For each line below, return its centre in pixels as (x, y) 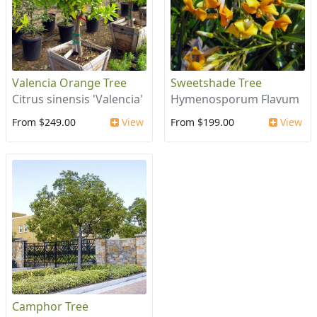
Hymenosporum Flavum (235, 99)
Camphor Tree (50, 307)
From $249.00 (44, 122)
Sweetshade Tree (216, 83)
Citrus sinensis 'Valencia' (77, 99)
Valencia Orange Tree (69, 83)
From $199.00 (202, 122)
